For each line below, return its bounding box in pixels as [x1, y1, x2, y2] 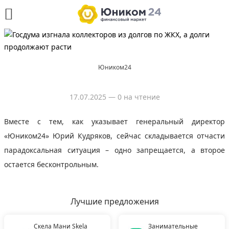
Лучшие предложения [70, 196, 159, 207]
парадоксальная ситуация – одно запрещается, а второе [4, 145, 225, 155]
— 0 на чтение [106, 92, 160, 102]
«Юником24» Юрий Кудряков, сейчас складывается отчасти [4, 131, 225, 141]
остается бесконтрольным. [4, 159, 99, 169]
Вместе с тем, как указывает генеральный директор [4, 117, 225, 126]
